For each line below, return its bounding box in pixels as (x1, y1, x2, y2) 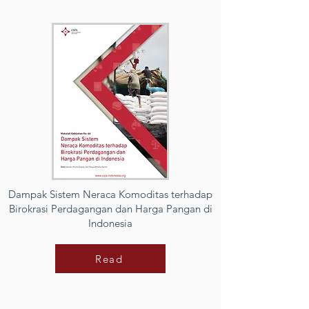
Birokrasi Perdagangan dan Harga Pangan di (8, 202, 212, 215)
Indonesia (88, 217, 132, 230)
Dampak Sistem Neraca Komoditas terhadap (8, 188, 212, 201)
